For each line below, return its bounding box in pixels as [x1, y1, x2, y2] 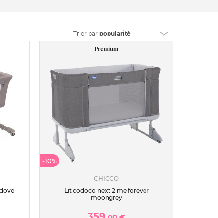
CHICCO [94, 175, 119, 182]
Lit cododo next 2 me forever [64, 187, 149, 194]
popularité [99, 30, 131, 37]
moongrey [91, 194, 122, 201]
